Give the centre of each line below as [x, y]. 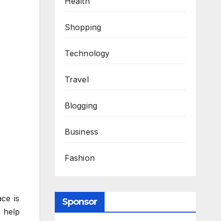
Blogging [81, 105]
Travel [76, 79]
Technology [87, 53]
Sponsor [80, 202]
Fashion [79, 158]
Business [81, 131]
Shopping [83, 27]
